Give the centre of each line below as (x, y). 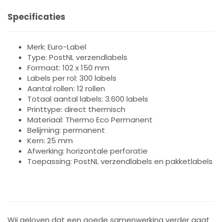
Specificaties (36, 17)
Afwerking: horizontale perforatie (87, 151)
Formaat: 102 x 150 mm (68, 68)
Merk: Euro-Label (57, 47)
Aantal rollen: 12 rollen (66, 88)
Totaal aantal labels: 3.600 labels (88, 99)
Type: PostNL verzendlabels (77, 57)
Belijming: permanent (66, 130)
